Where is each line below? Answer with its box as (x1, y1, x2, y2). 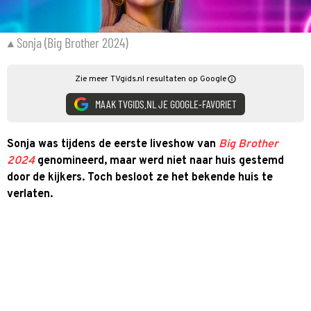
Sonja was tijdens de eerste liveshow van (7, 137, 219, 151)
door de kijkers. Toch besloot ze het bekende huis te (7, 170, 273, 185)
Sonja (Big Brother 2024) (17, 33, 128, 51)
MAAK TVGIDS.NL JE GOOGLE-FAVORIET (95, 97, 237, 110)
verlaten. (7, 187, 56, 201)
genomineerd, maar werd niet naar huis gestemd (35, 153, 284, 168)
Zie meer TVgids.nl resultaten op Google (75, 73, 226, 85)
